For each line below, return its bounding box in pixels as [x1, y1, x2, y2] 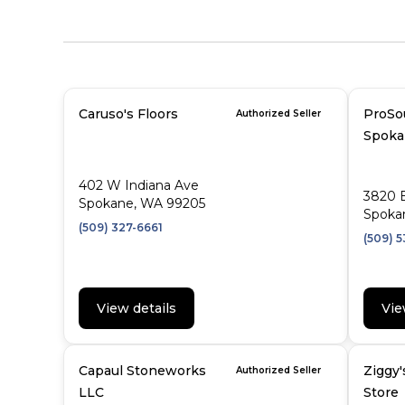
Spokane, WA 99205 [79, 195, 205, 212]
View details [97, 300, 176, 316]
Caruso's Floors [79, 106, 178, 122]
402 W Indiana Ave [79, 177, 199, 193]
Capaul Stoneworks [79, 363, 206, 379]
